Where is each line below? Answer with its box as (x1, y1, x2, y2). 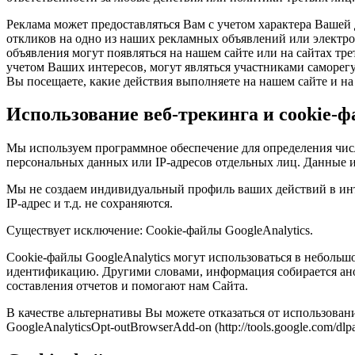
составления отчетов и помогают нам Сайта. (6, 279, 248, 293)
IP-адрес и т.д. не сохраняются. (6, 197, 173, 211)
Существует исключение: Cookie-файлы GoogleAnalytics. (6, 223, 313, 238)
